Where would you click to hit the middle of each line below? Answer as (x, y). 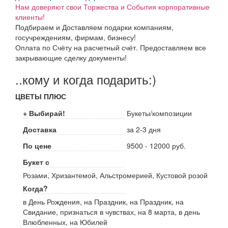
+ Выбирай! (44, 113)
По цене (37, 146)
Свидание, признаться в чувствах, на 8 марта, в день (111, 212)
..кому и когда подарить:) (86, 79)
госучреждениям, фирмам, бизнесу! (76, 37)
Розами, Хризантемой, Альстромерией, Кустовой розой (115, 175)
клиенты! (30, 17)
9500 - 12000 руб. (156, 146)
